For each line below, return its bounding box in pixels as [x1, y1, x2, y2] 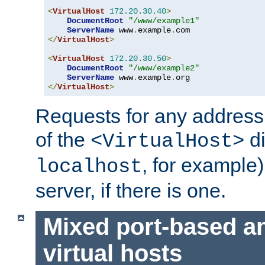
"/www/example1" [128, 16, 199, 26]
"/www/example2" [128, 63, 199, 73]
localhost [35, 156, 142, 179]
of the [35, 128, 91, 151]
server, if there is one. [35, 179, 226, 202]
